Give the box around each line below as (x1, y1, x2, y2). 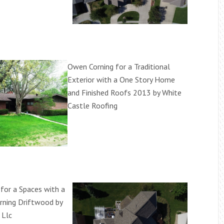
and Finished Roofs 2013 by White (67, 87, 181, 98)
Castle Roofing (67, 100, 117, 111)
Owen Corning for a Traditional (67, 61, 170, 72)
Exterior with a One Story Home (67, 74, 175, 85)
